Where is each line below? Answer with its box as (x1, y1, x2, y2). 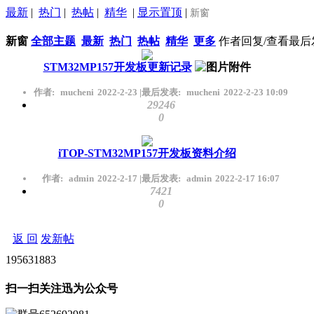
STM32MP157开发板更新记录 (43, 60, 192, 73)
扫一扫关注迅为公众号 (6, 282, 118, 294)
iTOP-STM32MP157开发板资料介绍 (57, 146, 236, 159)
